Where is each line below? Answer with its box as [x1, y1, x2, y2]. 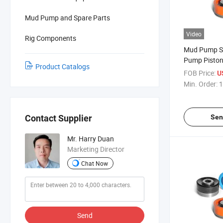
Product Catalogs [35, 61, 90, 71]
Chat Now [81, 159, 108, 167]
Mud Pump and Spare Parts [25, 12, 110, 22]
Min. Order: [184, 79, 218, 89]
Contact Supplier [25, 113, 92, 124]
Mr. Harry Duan [67, 134, 114, 144]
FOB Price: [184, 68, 216, 78]
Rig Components [25, 33, 76, 43]
